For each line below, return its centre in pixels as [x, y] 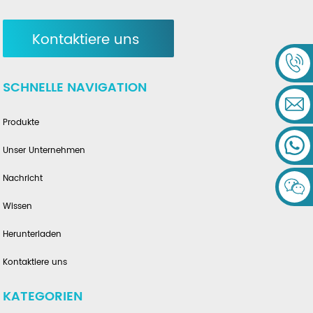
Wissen [18, 207]
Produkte [21, 123]
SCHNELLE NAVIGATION [75, 88]
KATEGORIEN [43, 297]
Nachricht [23, 179]
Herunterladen [32, 235]
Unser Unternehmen [44, 151]
